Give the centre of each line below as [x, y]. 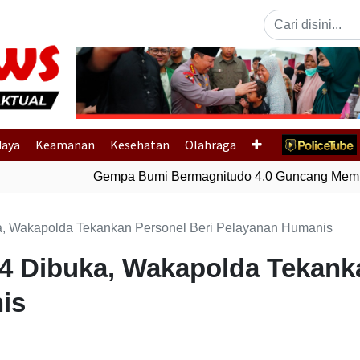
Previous [141, 91]
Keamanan [65, 145]
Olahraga [211, 145]
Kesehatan [139, 145]
